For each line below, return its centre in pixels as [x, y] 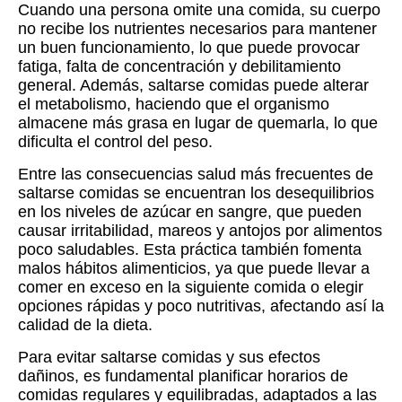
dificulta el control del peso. [115, 142]
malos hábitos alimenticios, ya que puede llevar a [194, 269]
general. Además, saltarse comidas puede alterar [193, 86]
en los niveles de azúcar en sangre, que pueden [190, 212]
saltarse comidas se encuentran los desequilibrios [196, 193]
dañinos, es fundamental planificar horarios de [183, 376]
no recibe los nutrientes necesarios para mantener [197, 29]
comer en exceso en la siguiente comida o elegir [191, 288]
